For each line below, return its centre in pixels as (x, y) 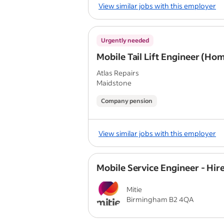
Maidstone (114, 83)
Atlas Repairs (118, 73)
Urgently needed (125, 40)
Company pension (127, 101)
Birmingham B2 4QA (160, 199)
